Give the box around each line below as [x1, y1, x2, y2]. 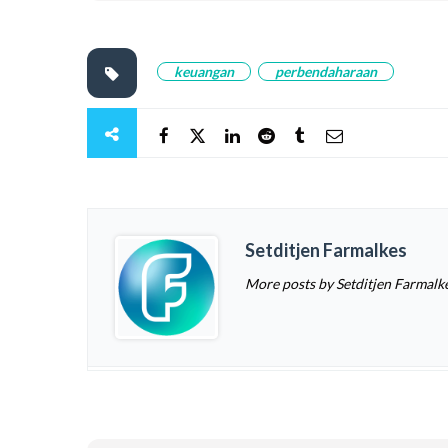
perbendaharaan [275, 63, 377, 81]
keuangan [174, 63, 234, 81]
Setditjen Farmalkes [245, 239, 407, 262]
